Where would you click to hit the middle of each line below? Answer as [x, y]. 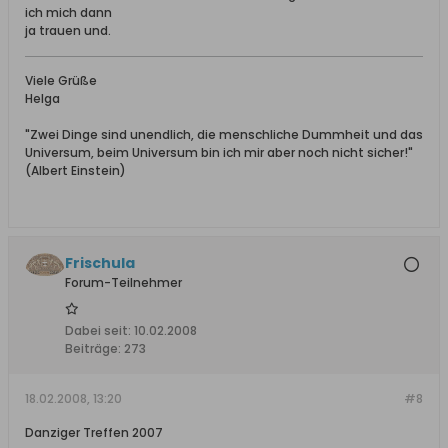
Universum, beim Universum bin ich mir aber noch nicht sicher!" [219, 152]
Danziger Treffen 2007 [94, 432]
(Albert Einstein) [75, 170]
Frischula [100, 263]
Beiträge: [93, 348]
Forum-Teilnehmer [123, 282]
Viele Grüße [61, 80]
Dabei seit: [98, 330]
